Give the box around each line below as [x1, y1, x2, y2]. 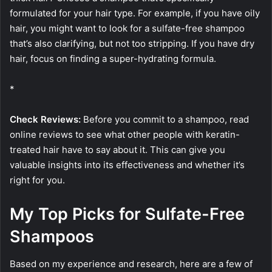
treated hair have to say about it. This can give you [10, 144, 225, 156]
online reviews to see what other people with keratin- [10, 129, 240, 141]
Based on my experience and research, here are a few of [10, 257, 253, 270]
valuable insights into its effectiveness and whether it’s [10, 159, 245, 171]
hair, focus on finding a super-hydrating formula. [10, 53, 216, 65]
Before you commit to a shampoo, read [81, 114, 249, 126]
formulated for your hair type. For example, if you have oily [10, 7, 260, 19]
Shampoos [10, 226, 94, 247]
